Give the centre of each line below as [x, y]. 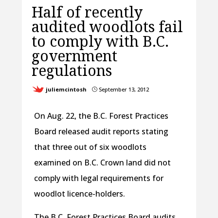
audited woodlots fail [107, 27]
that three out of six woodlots [90, 147]
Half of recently [87, 12]
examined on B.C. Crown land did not [102, 163]
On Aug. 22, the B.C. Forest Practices [101, 116]
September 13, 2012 [123, 90]
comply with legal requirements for [99, 178]
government [74, 56]
